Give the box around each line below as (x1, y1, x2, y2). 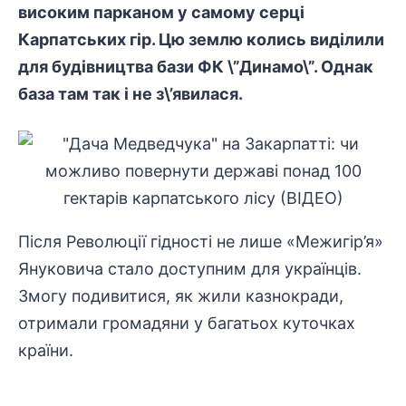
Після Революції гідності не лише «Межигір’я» (18, 232, 383, 251)
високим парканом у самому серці (18, 3, 304, 22)
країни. (18, 341, 73, 360)
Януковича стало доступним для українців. (18, 259, 362, 278)
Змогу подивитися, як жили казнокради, (18, 286, 343, 305)
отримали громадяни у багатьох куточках (18, 314, 355, 333)
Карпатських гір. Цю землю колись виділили (18, 30, 384, 49)
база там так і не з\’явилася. (18, 84, 243, 103)
